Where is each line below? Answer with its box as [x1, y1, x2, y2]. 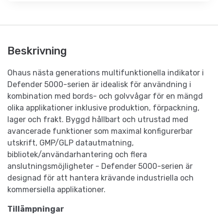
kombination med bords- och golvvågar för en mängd [7, 91, 203, 101]
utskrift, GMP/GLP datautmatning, [7, 138, 134, 148]
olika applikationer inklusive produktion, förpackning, [7, 103, 200, 113]
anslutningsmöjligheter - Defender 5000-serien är [7, 162, 193, 171]
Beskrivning [7, 45, 67, 57]
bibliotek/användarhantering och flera [7, 150, 147, 160]
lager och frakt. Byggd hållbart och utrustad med [7, 115, 188, 125]
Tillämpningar [7, 204, 64, 214]
